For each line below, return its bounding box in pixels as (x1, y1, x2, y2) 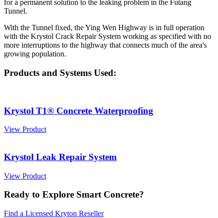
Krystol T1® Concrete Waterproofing (4, 105, 153, 116)
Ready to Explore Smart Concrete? (4, 189, 144, 200)
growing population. (4, 50, 66, 58)
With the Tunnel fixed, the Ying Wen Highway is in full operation (4, 23, 204, 32)
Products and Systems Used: (4, 68, 116, 78)
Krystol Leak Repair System (4, 151, 117, 162)
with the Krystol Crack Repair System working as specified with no (4, 32, 211, 41)
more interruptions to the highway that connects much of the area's (4, 41, 207, 50)
